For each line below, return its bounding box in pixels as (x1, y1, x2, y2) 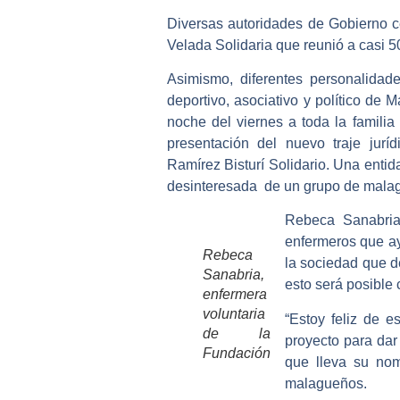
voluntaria (203, 306, 265, 322)
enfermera (203, 287, 267, 303)
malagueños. (285, 375, 367, 391)
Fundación (203, 346, 271, 362)
